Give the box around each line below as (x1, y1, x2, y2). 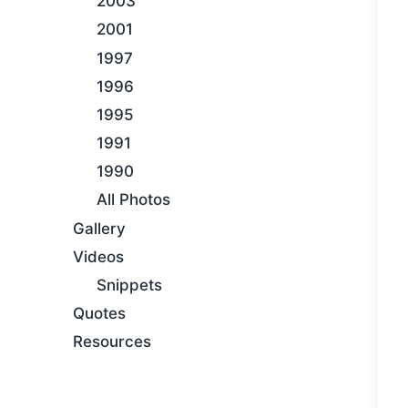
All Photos (96, 190, 170, 209)
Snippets (96, 276, 162, 294)
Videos (73, 247, 124, 266)
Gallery (73, 219, 126, 238)
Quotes (73, 304, 126, 323)
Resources (73, 332, 151, 352)
